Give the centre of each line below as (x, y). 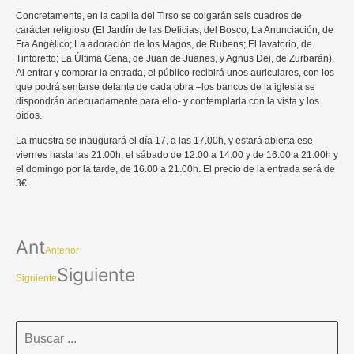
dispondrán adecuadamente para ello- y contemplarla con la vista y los (168, 101)
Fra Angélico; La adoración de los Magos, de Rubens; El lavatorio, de (164, 44)
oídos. (29, 115)
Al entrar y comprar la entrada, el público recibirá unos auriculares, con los (175, 72)
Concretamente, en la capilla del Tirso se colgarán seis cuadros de (159, 15)
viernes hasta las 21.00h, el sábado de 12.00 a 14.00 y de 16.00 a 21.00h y (177, 155)
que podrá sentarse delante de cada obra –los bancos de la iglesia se (166, 87)
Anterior (62, 250)
